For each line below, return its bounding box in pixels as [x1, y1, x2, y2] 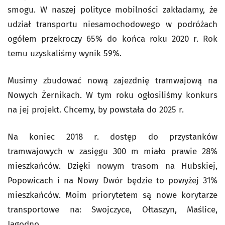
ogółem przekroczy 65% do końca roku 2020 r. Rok [8, 34, 217, 44]
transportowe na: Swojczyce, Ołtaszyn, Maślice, [8, 204, 217, 215]
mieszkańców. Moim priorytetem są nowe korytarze [8, 190, 217, 200]
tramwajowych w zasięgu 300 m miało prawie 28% [8, 146, 217, 157]
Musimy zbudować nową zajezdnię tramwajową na [8, 75, 217, 86]
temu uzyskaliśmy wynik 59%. [8, 48, 122, 59]
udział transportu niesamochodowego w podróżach [8, 19, 217, 30]
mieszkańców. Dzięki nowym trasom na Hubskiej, [8, 161, 217, 171]
